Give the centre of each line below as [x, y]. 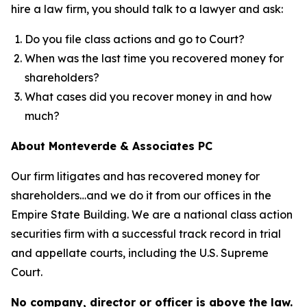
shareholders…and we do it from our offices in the [141, 195]
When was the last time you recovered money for [154, 58]
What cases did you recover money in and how [148, 97]
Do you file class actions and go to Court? [135, 39]
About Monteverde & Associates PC [112, 146]
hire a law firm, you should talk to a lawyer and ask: [147, 9]
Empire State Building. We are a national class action [152, 214]
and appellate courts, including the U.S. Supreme [140, 253]
